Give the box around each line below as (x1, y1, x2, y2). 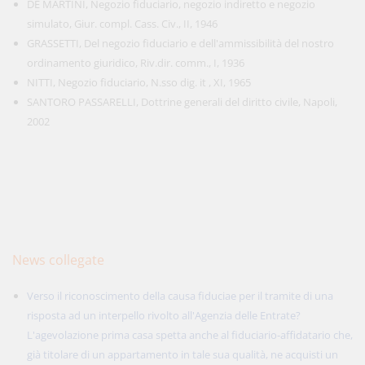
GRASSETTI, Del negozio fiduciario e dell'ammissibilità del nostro (27, 36, 334, 51)
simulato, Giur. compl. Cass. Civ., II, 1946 (27, 16, 218, 31)
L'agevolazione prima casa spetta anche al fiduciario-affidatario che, (27, 328, 353, 342)
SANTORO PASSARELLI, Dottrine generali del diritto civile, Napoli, (27, 95, 337, 109)
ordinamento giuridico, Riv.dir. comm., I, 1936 (27, 55, 244, 70)
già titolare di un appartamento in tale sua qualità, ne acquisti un (27, 347, 338, 362)
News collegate (12, 251, 104, 269)
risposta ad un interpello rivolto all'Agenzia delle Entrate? (27, 308, 301, 323)
